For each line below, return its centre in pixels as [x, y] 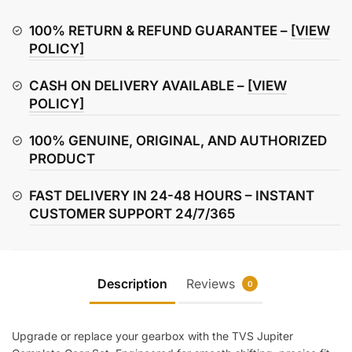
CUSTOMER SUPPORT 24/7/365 [132, 213]
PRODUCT [62, 158]
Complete [38, 67]
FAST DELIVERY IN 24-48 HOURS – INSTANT [172, 195]
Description [132, 284]
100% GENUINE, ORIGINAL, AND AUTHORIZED [178, 140]
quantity [33, 86]
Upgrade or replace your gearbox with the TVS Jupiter [152, 336]
